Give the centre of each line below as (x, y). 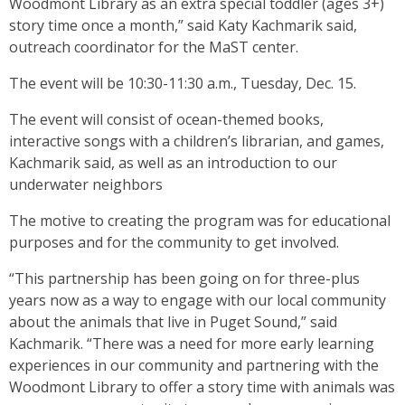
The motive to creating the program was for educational (200, 221)
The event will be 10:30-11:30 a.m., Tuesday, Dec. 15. (183, 83)
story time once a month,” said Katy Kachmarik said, (183, 25)
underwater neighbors (86, 184)
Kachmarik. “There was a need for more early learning (192, 344)
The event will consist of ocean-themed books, (166, 119)
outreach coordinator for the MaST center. (154, 47)
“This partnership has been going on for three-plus (184, 278)
